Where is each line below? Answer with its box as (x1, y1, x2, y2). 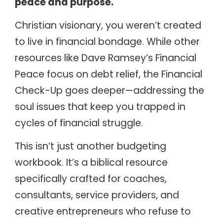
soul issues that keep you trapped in (15, 100, 185, 114)
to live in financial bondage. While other (15, 35, 200, 49)
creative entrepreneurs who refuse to (15, 205, 191, 219)
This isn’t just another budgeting (15, 140, 166, 153)
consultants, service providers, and (15, 188, 179, 202)
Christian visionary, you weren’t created (15, 19, 201, 33)
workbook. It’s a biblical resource (15, 156, 168, 170)
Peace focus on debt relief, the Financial (15, 68, 202, 81)
